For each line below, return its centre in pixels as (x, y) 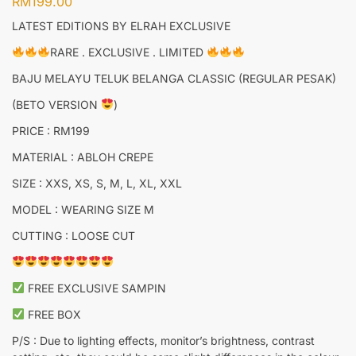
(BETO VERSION (56, 104)
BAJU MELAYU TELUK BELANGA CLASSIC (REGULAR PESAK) (174, 78)
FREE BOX (52, 314)
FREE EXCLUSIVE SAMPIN (95, 288)
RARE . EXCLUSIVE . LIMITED (128, 52)
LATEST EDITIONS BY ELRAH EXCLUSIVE (121, 25)
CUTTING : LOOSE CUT (74, 235)
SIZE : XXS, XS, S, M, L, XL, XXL (97, 183)
